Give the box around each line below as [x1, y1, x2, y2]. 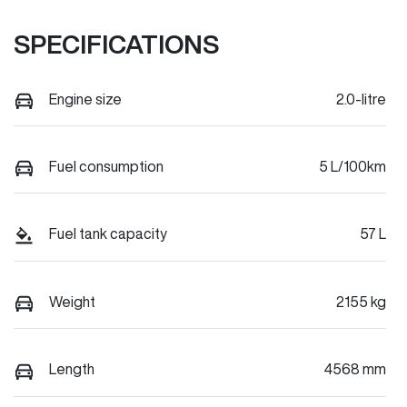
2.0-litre [336, 91, 386, 106]
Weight [49, 293, 95, 309]
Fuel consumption [49, 159, 164, 174]
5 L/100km [319, 159, 386, 174]
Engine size [49, 91, 122, 106]
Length [49, 362, 94, 377]
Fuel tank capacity [49, 226, 167, 242]
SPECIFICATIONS [14, 30, 219, 57]
